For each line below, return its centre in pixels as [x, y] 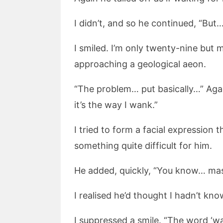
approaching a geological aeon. [140, 64]
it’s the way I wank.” [116, 105]
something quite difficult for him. [143, 146]
